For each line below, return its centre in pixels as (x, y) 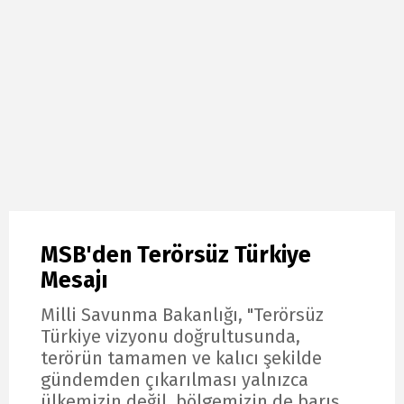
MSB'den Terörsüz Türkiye (176, 255)
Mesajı (74, 280)
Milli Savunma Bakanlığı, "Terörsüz (182, 315)
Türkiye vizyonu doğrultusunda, (170, 337)
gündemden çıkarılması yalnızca (174, 380)
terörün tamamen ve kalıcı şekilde (181, 358)
